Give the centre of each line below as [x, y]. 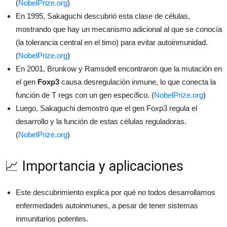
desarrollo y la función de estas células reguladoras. [101, 121]
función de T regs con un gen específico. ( [85, 95]
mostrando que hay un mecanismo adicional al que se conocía [119, 29]
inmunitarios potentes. [52, 218]
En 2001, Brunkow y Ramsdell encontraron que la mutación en [119, 68]
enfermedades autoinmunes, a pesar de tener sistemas [107, 205]
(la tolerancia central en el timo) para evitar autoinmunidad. [112, 42]
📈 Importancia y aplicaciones [94, 166]
